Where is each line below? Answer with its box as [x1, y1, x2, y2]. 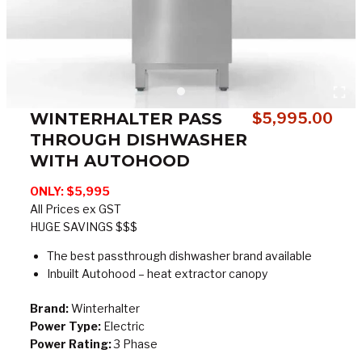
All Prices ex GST [29, 202, 121, 216]
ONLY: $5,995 [29, 184, 110, 198]
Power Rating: [29, 337, 112, 351]
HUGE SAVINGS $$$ [29, 220, 137, 234]
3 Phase [111, 337, 158, 351]
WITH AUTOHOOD [29, 151, 190, 170]
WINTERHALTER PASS [29, 109, 222, 128]
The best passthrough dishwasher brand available [46, 249, 312, 263]
